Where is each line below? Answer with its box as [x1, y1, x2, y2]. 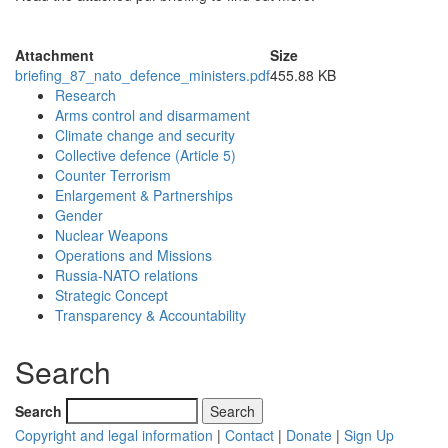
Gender [55, 205, 103, 226]
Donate [286, 425, 332, 446]
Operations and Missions [55, 245, 212, 266]
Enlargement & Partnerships [55, 185, 233, 206]
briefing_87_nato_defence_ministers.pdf [15, 65, 270, 86]
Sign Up [344, 425, 394, 446]
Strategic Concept [55, 285, 168, 306]
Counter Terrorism [55, 165, 171, 186]
